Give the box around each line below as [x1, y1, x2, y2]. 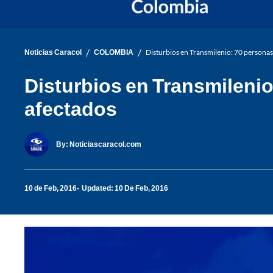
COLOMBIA [94, 48, 133, 57]
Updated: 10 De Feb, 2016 [82, 183, 168, 193]
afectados [24, 96, 117, 120]
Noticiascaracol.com [69, 140, 141, 149]
